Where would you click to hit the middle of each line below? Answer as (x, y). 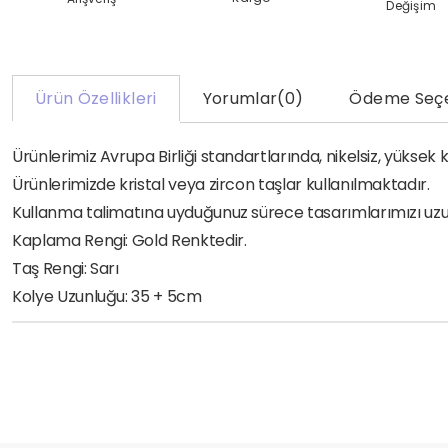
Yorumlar (240, 99)
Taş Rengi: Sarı (65, 269)
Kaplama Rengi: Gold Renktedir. (129, 241)
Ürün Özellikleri (96, 99)
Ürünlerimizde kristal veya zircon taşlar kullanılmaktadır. (221, 185)
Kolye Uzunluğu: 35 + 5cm (107, 297)
